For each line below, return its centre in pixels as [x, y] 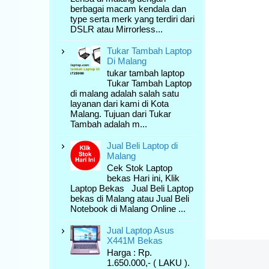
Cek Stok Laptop [140, 168]
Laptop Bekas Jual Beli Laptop [132, 188]
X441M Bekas [135, 240]
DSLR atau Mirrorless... [116, 29]
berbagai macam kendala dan [128, 9]
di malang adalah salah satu [125, 93]
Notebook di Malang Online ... [128, 209]
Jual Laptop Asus [141, 230]
